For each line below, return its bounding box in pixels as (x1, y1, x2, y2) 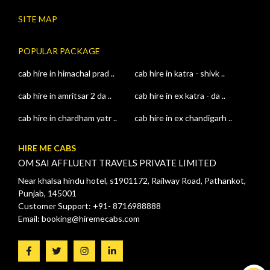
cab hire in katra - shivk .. (134, 68, 225, 79)
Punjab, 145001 (18, 188, 77, 199)
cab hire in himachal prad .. (18, 68, 115, 79)
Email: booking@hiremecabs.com (18, 213, 140, 224)
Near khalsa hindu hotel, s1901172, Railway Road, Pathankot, (18, 175, 246, 186)
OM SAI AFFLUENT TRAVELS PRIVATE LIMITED (18, 157, 216, 169)
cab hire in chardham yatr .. (18, 113, 117, 124)
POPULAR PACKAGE (18, 46, 100, 57)
